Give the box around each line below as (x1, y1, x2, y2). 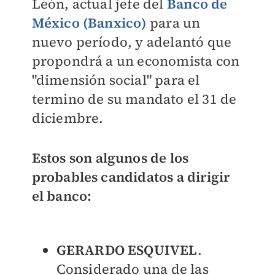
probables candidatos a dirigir (31, 168, 230, 186)
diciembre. (31, 109, 107, 127)
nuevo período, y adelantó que (31, 33, 232, 51)
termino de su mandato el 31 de (31, 90, 237, 108)
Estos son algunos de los (31, 149, 189, 167)
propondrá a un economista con (31, 52, 240, 70)
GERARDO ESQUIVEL (56, 241, 198, 260)
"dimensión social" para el (31, 71, 200, 89)
